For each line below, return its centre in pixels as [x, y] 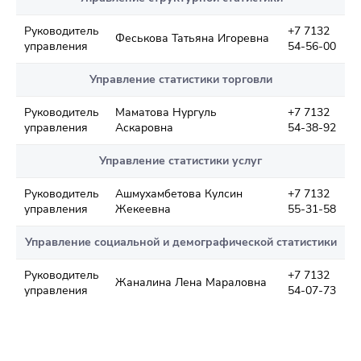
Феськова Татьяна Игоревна [192, 38]
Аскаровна [144, 127]
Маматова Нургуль [166, 112]
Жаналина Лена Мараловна [191, 282]
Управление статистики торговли [180, 79]
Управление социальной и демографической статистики [180, 242]
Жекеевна [143, 209]
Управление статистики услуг [180, 160]
